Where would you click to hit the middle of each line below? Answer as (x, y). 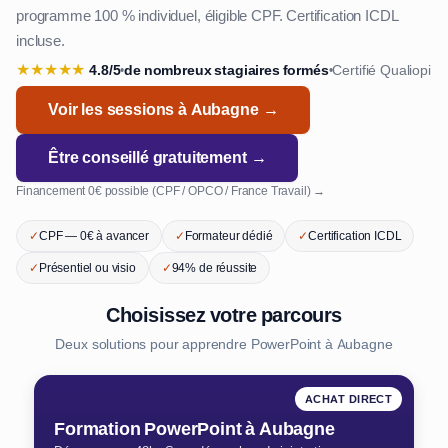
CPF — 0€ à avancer (93, 236)
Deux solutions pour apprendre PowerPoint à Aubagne (224, 344)
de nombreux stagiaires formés (226, 69)
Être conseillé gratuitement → (157, 157)
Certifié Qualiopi (381, 69)
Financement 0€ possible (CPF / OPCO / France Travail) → (171, 191)
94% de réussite (214, 268)
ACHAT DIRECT (348, 399)
